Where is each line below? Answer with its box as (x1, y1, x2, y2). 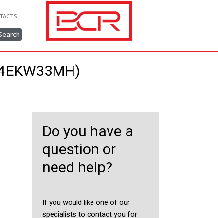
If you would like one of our (42, 198, 130, 207)
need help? (42, 159, 112, 176)
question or (42, 141, 116, 158)
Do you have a (42, 123, 133, 140)
